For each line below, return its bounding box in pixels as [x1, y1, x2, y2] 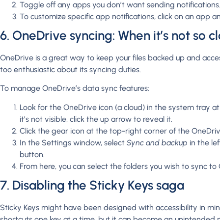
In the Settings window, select [20, 137, 127, 147]
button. [20, 149, 45, 159]
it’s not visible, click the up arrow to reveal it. [20, 114, 172, 124]
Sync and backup [127, 137, 188, 147]
